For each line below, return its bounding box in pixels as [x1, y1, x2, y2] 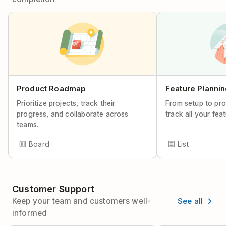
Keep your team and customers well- [12, 196, 151, 206]
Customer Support [12, 184, 94, 194]
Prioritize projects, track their [17, 99, 116, 107]
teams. [17, 120, 39, 129]
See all [177, 196, 203, 206]
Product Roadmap [17, 84, 86, 93]
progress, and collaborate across [17, 109, 129, 118]
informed [12, 208, 47, 218]
